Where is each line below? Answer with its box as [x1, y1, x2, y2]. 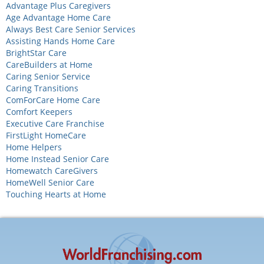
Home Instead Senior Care [6, 153, 109, 164]
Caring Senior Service [6, 70, 90, 82]
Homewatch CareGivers [6, 164, 98, 176]
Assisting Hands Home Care [6, 35, 115, 47]
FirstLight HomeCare [6, 129, 86, 141]
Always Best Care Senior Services [6, 23, 136, 35]
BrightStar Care [6, 47, 67, 58]
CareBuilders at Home [6, 58, 93, 70]
